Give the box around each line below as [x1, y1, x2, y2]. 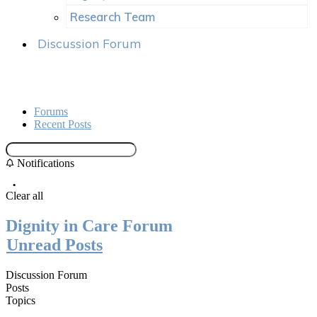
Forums [34, 105, 68, 117]
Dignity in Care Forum [6, 216, 173, 235]
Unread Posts [6, 235, 103, 254]
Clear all [6, 190, 43, 202]
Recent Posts [34, 118, 91, 130]
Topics [6, 294, 35, 306]
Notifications [14, 157, 74, 169]
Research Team [70, 9, 155, 24]
